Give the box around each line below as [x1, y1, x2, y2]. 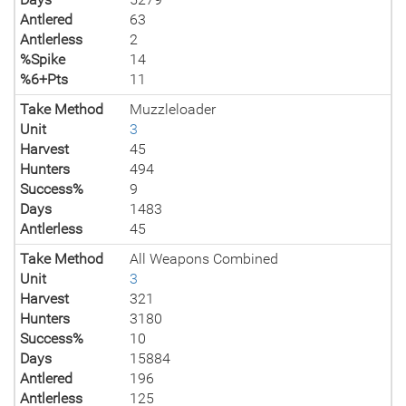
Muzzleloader [130, 101, 217, 118]
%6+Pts [20, 71, 68, 88]
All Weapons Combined [130, 250, 279, 267]
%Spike [20, 51, 65, 68]
